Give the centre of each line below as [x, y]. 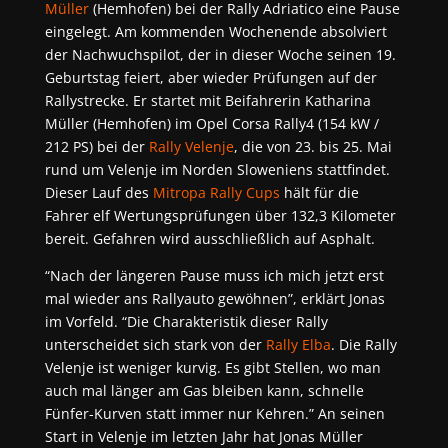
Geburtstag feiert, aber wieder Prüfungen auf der [210, 78]
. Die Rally [363, 345]
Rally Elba [298, 345]
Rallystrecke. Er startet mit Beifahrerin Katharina [207, 101]
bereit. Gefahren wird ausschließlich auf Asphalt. [209, 239]
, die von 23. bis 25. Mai [312, 147]
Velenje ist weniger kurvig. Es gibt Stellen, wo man [212, 368]
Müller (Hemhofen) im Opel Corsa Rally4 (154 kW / [211, 124]
